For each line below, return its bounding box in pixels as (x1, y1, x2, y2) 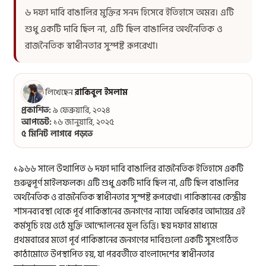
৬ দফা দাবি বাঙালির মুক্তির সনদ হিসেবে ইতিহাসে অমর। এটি (25, 5, 235, 21)
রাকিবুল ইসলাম (75, 85, 128, 100)
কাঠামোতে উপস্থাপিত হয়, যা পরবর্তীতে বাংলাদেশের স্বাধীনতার (14, 247, 215, 262)
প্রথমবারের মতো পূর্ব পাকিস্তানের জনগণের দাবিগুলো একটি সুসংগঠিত (14, 233, 239, 248)
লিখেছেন (45, 85, 75, 100)
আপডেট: (21, 115, 52, 129)
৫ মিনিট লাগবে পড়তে (21, 127, 93, 141)
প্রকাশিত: (21, 103, 52, 118)
